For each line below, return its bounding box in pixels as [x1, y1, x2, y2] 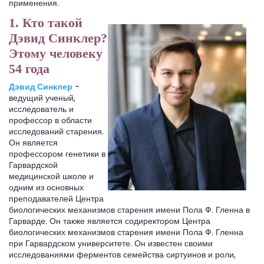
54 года [9, 61, 49, 77]
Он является [9, 137, 58, 149]
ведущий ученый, [9, 92, 75, 104]
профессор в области [9, 114, 92, 127]
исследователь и [9, 103, 74, 115]
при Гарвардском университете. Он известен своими [9, 237, 213, 250]
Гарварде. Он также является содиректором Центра [9, 215, 210, 227]
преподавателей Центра [9, 193, 104, 205]
